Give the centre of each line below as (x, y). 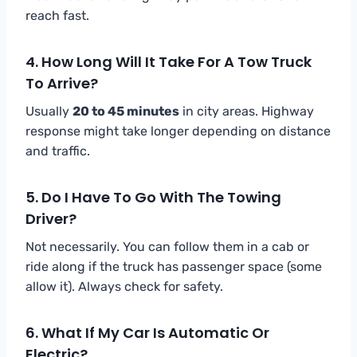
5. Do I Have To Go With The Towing (153, 197)
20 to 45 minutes (126, 111)
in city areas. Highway (247, 111)
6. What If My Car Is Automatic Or (147, 332)
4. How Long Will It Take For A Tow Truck (169, 61)
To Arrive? (62, 83)
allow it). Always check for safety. (124, 286)
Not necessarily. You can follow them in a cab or (167, 246)
